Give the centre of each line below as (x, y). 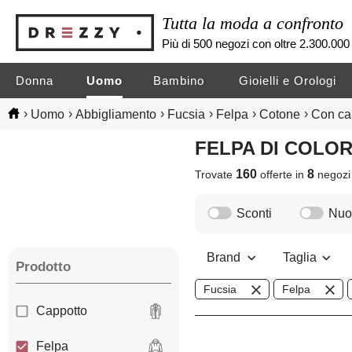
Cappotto (62, 311)
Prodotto (43, 267)
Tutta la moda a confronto (253, 23)
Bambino (179, 81)
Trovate (216, 175)
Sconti (255, 214)
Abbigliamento (116, 114)
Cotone (280, 114)
